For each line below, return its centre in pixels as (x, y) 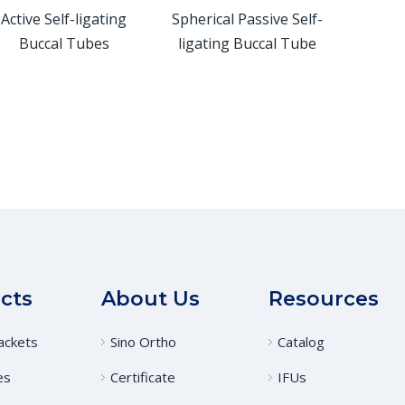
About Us (151, 299)
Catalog (301, 342)
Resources (323, 299)
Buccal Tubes (64, 43)
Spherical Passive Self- (247, 19)
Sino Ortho (144, 342)
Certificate (143, 377)
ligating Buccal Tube (247, 43)
